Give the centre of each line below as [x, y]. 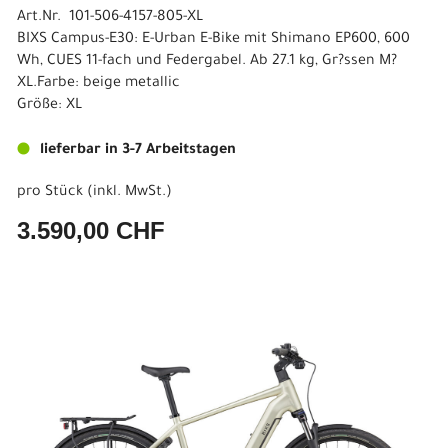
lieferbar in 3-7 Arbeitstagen [138, 151]
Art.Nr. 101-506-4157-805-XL [110, 18]
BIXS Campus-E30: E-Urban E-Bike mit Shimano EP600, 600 [213, 40]
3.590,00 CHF [91, 230]
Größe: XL [49, 106]
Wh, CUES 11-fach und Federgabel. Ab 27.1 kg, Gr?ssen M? [207, 62]
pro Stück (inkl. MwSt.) [94, 193]
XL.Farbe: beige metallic [98, 84]
